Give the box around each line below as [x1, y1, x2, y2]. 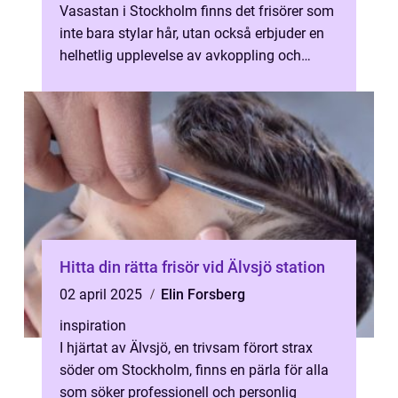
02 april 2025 [60, 286, 146, 303]
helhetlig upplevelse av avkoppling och [60, 47, 301, 64]
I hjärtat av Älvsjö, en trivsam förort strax [60, 339, 313, 356]
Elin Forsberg [161, 286, 245, 303]
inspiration [60, 317, 126, 334]
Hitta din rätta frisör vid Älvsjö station [60, 258, 325, 276]
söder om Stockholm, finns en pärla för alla [60, 362, 329, 378]
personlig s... [60, 69, 139, 86]
